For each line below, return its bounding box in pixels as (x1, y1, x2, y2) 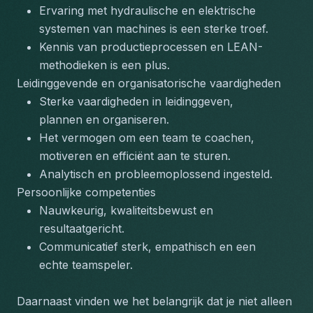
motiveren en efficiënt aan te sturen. (39, 149, 231, 163)
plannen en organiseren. (39, 112, 169, 126)
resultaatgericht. (39, 221, 124, 235)
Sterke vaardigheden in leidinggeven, (39, 94, 233, 108)
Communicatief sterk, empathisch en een (39, 240, 256, 254)
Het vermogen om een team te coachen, (39, 131, 254, 145)
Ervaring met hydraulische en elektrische (39, 3, 256, 17)
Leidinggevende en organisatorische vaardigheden (17, 76, 281, 90)
